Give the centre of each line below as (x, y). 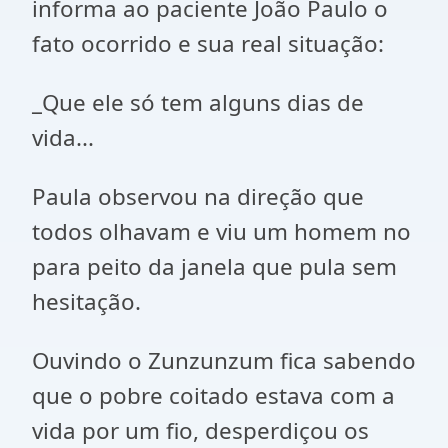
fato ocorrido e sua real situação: (208, 43)
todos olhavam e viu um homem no (221, 231)
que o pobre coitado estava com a (213, 395)
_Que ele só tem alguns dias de (198, 102)
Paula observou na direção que (198, 196)
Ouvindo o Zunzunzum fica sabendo (224, 360)
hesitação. (86, 301)
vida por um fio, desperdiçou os (200, 430)
